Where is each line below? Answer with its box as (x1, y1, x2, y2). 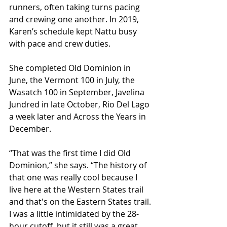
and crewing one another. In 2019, (9, 14, 141, 25)
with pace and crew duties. (9, 38, 110, 49)
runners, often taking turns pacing (9, 2, 142, 13)
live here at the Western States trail (9, 184, 145, 195)
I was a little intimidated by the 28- (9, 208, 139, 219)
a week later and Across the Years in (9, 111, 148, 122)
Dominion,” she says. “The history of (9, 160, 148, 171)
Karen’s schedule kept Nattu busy (9, 26, 139, 37)
